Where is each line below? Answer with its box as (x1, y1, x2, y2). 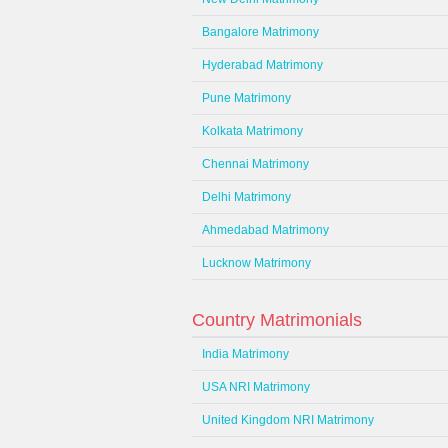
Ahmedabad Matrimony (202, 223, 329, 237)
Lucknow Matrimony (202, 256, 311, 270)
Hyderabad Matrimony (202, 58, 323, 72)
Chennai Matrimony (202, 157, 309, 171)
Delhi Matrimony (202, 190, 291, 204)
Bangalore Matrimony (202, 25, 319, 39)
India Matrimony (202, 347, 289, 361)
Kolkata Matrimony (202, 124, 303, 138)
